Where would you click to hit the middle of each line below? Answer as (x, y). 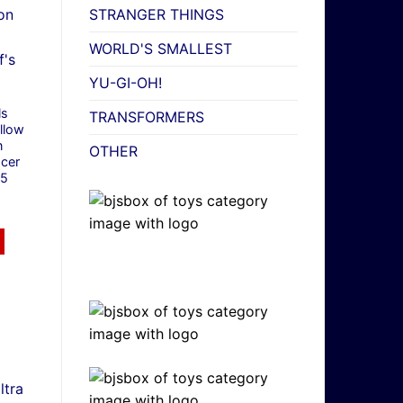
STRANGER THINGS (156, 15)
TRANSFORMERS (146, 117)
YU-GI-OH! (125, 83)
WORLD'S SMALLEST (160, 49)
